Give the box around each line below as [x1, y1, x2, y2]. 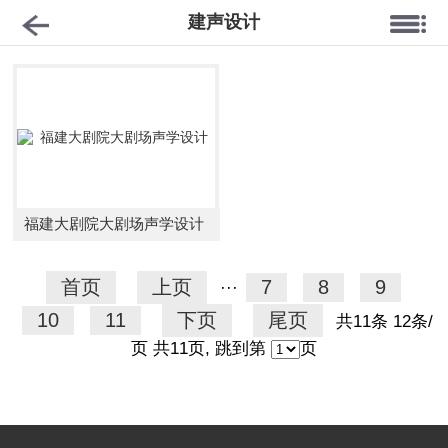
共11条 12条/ [336, 312, 434, 332]
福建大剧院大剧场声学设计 [23, 216, 204, 233]
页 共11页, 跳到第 [130, 339, 271, 359]
